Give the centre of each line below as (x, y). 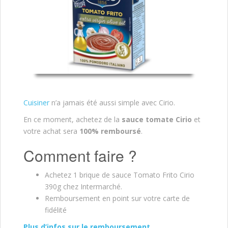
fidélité (56, 210)
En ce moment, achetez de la (72, 119)
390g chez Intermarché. (83, 186)
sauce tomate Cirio (157, 119)
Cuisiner (36, 102)
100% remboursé (110, 131)
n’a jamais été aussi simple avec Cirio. (112, 102)
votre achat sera (51, 131)
